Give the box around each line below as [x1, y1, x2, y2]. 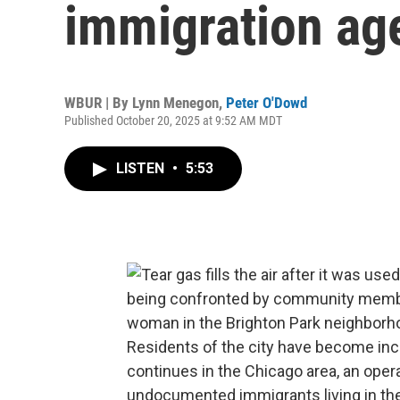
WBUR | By [64, 94, 132, 112]
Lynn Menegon [132, 94, 219, 112]
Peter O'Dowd [226, 94, 307, 112]
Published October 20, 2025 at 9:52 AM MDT [64, 113, 282, 128]
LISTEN [116, 160, 168, 177]
